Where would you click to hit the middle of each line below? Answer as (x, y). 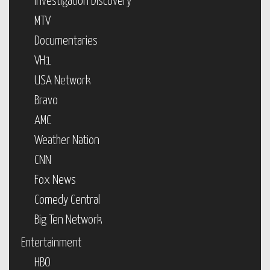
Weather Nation (67, 140)
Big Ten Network (68, 220)
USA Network (63, 81)
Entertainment (51, 243)
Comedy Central (67, 200)
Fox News (55, 180)
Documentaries (66, 41)
